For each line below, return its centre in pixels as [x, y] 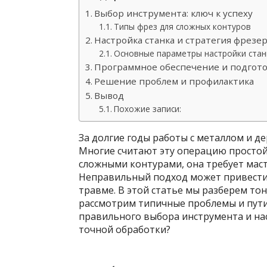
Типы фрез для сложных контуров [182, 27]
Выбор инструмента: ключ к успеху [174, 13]
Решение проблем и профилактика [174, 81]
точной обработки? [125, 229]
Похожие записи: [147, 109]
